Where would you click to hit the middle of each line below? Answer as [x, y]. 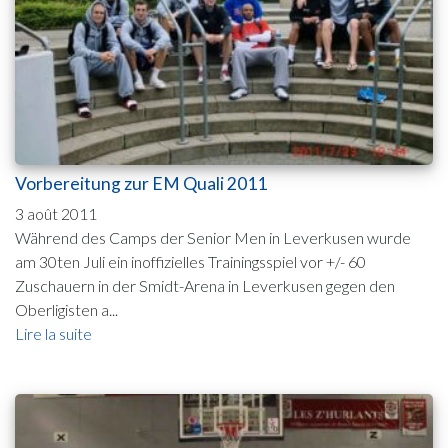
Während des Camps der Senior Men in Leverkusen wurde [213, 237]
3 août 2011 [56, 213]
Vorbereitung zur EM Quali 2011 [141, 183]
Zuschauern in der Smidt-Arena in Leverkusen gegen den [205, 285]
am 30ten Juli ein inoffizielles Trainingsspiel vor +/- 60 [190, 261]
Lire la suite [53, 333]
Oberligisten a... [66, 309]
